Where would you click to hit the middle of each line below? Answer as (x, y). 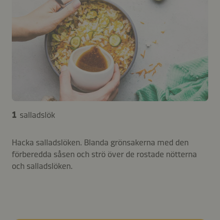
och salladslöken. (42, 166)
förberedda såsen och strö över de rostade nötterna (104, 154)
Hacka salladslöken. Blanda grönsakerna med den (100, 142)
